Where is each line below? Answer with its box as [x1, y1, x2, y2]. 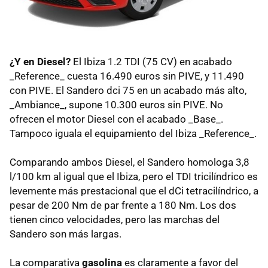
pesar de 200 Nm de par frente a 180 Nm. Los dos [10, 199, 236, 212]
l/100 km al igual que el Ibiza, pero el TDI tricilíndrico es [10, 170, 258, 183]
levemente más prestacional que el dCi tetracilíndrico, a [10, 185, 258, 197]
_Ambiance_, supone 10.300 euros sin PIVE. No [10, 99, 223, 111]
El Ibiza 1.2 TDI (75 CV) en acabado [71, 56, 232, 68]
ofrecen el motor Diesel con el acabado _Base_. [10, 113, 223, 126]
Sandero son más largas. [10, 228, 121, 240]
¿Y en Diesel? [10, 56, 71, 68]
